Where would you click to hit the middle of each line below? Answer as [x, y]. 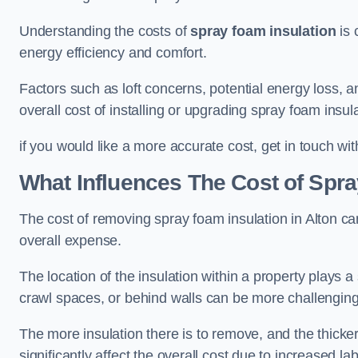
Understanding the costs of [105, 31]
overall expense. [71, 241]
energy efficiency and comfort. [115, 53]
